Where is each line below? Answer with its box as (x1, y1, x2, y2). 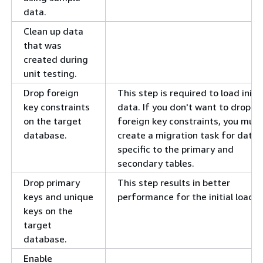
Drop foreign (23, 87, 79, 99)
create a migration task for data (117, 129, 258, 141)
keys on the (23, 205, 73, 217)
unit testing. (23, 68, 77, 80)
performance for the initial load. (117, 191, 257, 203)
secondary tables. (117, 157, 194, 170)
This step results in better (117, 177, 230, 189)
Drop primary (23, 177, 80, 189)
